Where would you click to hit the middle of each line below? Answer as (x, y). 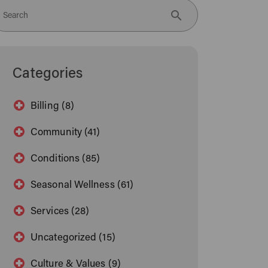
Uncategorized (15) (73, 238)
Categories (48, 74)
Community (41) (66, 133)
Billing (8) (53, 106)
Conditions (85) (66, 159)
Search (16, 16)
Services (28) (60, 212)
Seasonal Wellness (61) (82, 185)
